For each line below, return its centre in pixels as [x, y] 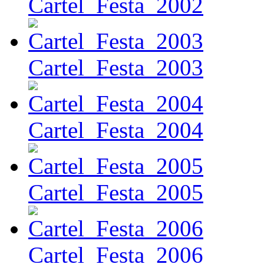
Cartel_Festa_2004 [116, 130]
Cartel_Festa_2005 [116, 192]
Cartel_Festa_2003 [116, 67]
